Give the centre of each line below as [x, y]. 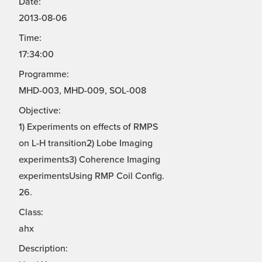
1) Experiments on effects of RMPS [88, 127]
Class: [31, 213]
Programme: [44, 75]
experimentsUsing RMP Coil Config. [92, 176]
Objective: [40, 111]
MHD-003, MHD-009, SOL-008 [82, 91]
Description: [43, 249]
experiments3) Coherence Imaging [89, 160]
